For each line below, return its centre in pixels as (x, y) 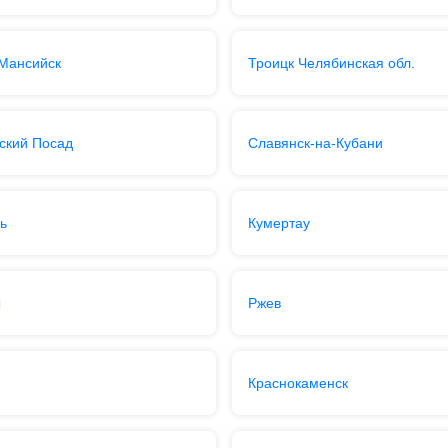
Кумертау (279, 223)
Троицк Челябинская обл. (331, 63)
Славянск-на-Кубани (315, 143)
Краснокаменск (298, 383)
